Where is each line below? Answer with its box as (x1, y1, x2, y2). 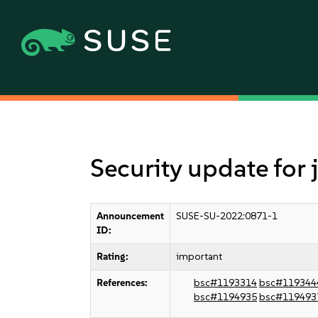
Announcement (97, 210, 165, 222)
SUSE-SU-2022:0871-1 (176, 210, 278, 222)
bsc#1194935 (194, 291, 258, 303)
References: (97, 277, 148, 289)
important (176, 251, 223, 263)
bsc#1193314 (194, 277, 258, 289)
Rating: (97, 251, 129, 263)
